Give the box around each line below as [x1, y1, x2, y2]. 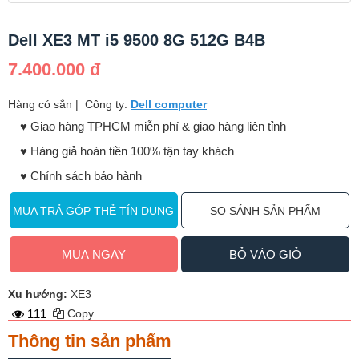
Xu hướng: [8, 287, 67, 301]
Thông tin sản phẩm [8, 330, 171, 351]
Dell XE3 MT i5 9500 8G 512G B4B [8, 30, 265, 49]
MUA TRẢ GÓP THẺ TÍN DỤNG [13, 204, 175, 217]
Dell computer [131, 97, 207, 111]
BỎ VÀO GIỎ [228, 247, 301, 261]
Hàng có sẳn [8, 97, 75, 111]
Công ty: [85, 97, 131, 111]
